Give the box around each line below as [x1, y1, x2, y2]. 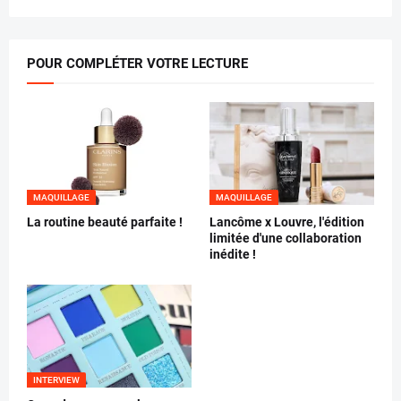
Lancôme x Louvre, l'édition [209, 215, 364, 230]
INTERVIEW [33, 375, 80, 386]
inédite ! [209, 247, 256, 262]
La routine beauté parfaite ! [27, 215, 183, 230]
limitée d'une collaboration [209, 231, 362, 246]
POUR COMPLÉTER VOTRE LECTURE [27, 55, 248, 73]
